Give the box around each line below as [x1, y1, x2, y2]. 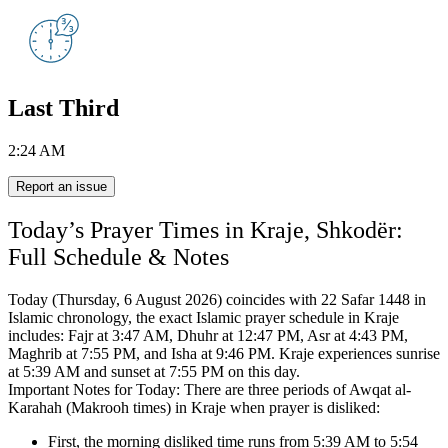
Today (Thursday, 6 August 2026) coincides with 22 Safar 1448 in [8, 291, 426, 309]
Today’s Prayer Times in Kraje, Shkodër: [8, 217, 403, 244]
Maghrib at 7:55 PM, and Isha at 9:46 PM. [8, 345, 275, 363]
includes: [8, 327, 64, 345]
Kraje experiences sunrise [279, 345, 440, 363]
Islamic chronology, [8, 309, 132, 327]
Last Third [8, 95, 119, 122]
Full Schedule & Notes [8, 244, 229, 271]
